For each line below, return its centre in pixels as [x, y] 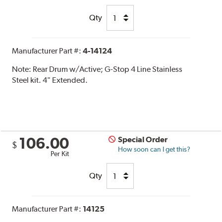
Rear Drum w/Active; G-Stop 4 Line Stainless [108, 69]
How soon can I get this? [154, 149]
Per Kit [60, 154]
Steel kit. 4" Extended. [50, 80]
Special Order [143, 140]
